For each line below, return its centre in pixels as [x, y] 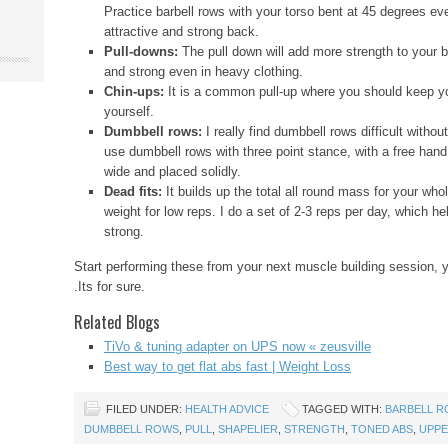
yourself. [129, 111]
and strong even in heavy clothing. [203, 71]
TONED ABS [382, 429]
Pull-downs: [143, 51]
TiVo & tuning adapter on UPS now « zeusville [237, 346]
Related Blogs [117, 322]
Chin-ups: [136, 91]
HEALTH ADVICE [227, 409]
